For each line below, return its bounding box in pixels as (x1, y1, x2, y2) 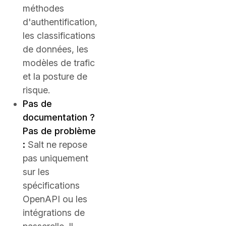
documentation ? (23, 112, 95, 123)
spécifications (23, 180, 80, 191)
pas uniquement (23, 153, 88, 163)
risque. (23, 85, 50, 95)
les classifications (23, 30, 95, 41)
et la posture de (23, 71, 87, 82)
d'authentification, (23, 17, 97, 27)
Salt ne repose (25, 139, 87, 150)
